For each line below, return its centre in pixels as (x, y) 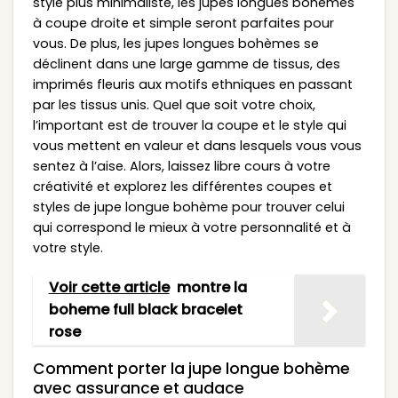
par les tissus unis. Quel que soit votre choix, (174, 104)
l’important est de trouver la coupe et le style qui (189, 125)
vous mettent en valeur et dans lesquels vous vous (197, 145)
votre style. (68, 247)
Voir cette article (109, 288)
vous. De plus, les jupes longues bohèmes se (175, 43)
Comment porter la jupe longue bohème (191, 368)
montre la (211, 288)
